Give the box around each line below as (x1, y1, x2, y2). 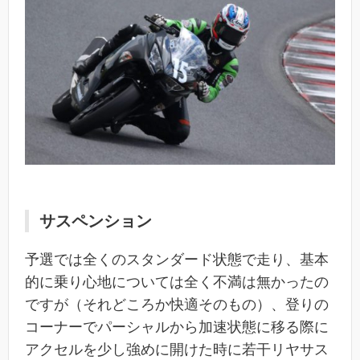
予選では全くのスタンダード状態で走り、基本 (25, 251, 329, 268)
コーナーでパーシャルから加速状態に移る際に (25, 318, 329, 335)
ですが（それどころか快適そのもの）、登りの (25, 296, 329, 313)
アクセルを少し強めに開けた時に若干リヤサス (25, 341, 329, 358)
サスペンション (39, 211, 152, 230)
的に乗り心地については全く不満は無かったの (25, 273, 329, 290)
